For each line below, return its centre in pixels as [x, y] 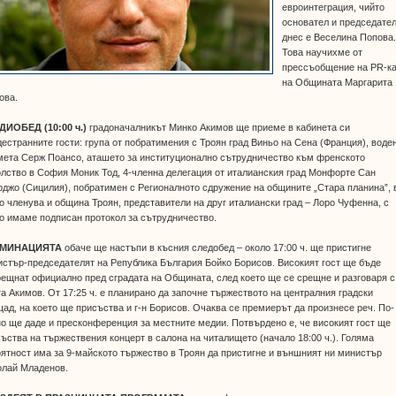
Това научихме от [323, 52]
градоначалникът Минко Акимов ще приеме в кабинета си [219, 127]
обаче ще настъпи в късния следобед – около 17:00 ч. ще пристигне [217, 247]
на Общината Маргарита [338, 82]
